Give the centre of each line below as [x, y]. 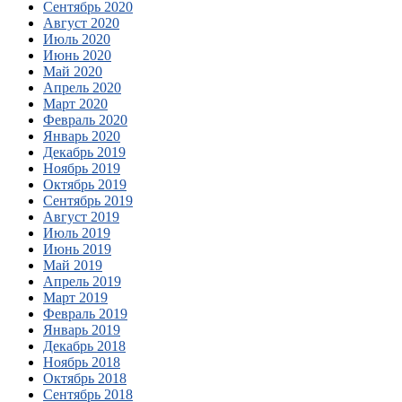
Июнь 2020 [77, 56]
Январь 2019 [82, 330]
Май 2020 [73, 72]
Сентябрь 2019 [88, 201]
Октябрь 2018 [85, 379]
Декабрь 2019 [84, 153]
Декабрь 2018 [84, 346]
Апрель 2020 [82, 88]
